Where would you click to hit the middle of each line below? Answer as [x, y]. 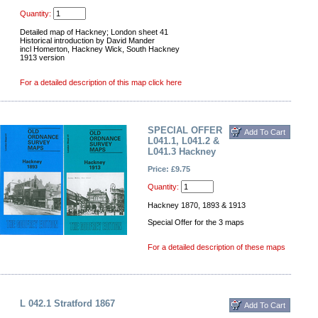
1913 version [42, 57]
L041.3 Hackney [182, 152]
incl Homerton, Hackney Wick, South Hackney [100, 49]
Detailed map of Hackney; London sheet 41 [94, 32]
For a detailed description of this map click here [101, 82]
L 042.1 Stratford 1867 [67, 303]
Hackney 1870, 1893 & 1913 [197, 205]
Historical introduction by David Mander [87, 40]
